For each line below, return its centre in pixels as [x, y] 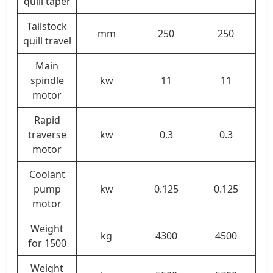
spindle [47, 80]
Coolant [47, 174]
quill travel [47, 41]
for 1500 [47, 243]
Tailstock [47, 26]
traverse [47, 134]
